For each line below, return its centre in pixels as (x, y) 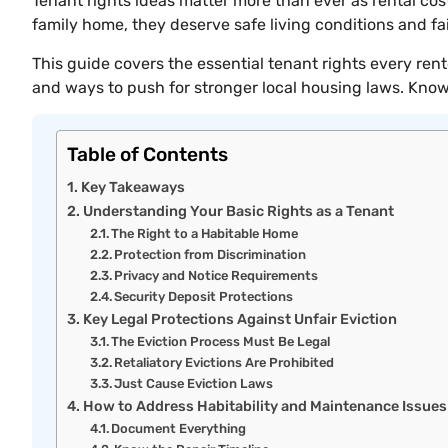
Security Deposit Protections (204, 297)
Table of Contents (147, 155)
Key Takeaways (132, 187)
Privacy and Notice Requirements (216, 276)
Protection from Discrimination (210, 255)
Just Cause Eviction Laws (194, 384)
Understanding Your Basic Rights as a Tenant (238, 211)
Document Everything (179, 429)
